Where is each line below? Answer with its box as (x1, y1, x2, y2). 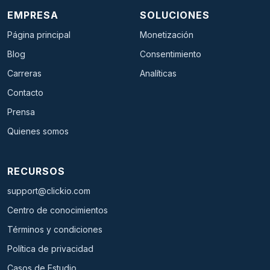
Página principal (7, 29, 71, 40)
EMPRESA (7, 8, 58, 21)
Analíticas (140, 67, 177, 78)
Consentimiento (140, 48, 201, 59)
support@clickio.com (7, 185, 90, 196)
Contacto (7, 87, 43, 98)
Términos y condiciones (7, 224, 102, 234)
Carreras (7, 67, 42, 78)
